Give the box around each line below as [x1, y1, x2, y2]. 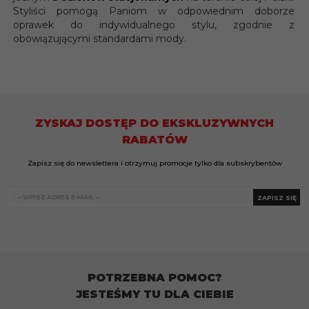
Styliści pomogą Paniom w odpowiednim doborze [13, 5, 295, 18]
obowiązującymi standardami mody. [13, 32, 186, 46]
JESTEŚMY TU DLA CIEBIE [75, 288, 234, 301]
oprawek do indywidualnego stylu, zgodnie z [13, 19, 295, 32]
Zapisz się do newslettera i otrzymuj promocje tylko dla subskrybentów [27, 158, 282, 168]
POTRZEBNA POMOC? [87, 271, 222, 285]
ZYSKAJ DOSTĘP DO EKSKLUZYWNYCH [35, 116, 274, 130]
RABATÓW [121, 132, 188, 146]
